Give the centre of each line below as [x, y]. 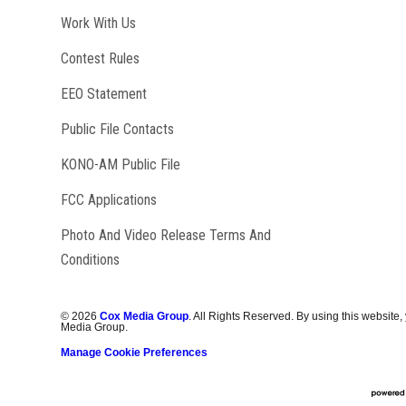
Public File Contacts [118, 130]
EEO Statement [104, 94]
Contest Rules [101, 59]
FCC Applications [109, 200]
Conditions [91, 260]
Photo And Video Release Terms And [166, 236]
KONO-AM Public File [121, 165]
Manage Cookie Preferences [135, 353]
